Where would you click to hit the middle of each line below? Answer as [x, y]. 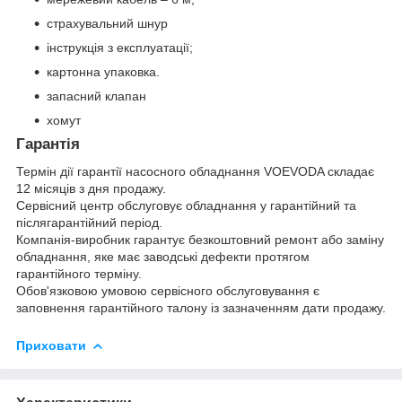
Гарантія [48, 144]
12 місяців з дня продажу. [91, 188]
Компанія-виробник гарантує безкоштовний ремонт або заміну [200, 239]
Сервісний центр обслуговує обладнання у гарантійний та [186, 205]
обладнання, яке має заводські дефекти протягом [163, 256]
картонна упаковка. [103, 72]
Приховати [51, 345]
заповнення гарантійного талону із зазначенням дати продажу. [201, 307]
